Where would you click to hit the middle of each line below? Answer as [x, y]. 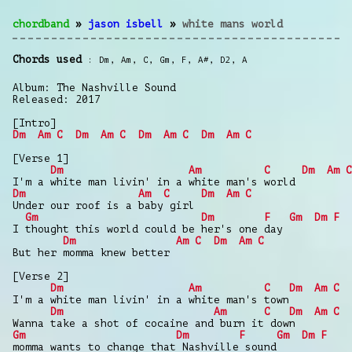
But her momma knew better [91, 252]
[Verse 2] [41, 276]
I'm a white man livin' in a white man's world [154, 181]
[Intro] [35, 123]
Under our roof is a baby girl [104, 205]
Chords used [47, 59]
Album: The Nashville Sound [94, 87]
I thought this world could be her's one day [148, 229]
